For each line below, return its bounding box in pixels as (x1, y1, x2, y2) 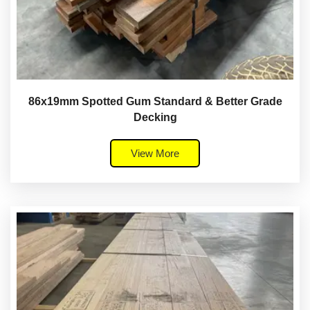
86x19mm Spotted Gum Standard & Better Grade (28, 95, 282, 107)
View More (131, 147, 179, 159)
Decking (133, 111, 177, 123)
